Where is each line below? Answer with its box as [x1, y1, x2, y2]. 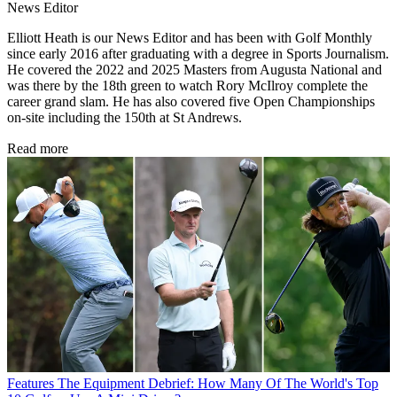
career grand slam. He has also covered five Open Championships [7, 93, 375, 109]
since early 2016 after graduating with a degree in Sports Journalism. [7, 45, 389, 61]
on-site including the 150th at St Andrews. [7, 109, 242, 125]
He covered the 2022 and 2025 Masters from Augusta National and [7, 61, 382, 77]
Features [7, 375, 54, 391]
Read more [7, 140, 68, 156]
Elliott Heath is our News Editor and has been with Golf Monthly [7, 29, 372, 45]
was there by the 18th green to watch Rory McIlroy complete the [7, 77, 368, 93]
